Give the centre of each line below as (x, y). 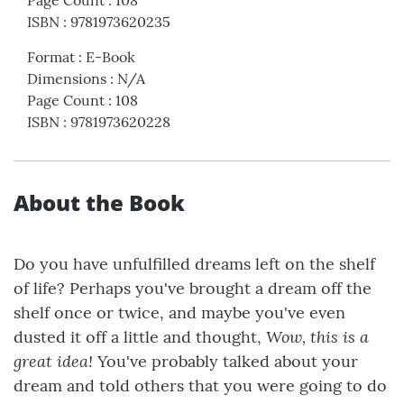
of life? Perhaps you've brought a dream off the (193, 289)
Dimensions (67, 79)
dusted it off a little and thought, (140, 337)
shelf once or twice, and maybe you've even (179, 313)
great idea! (53, 361)
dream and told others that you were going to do (200, 386)
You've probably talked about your (225, 362)
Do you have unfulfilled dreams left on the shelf (194, 264)
